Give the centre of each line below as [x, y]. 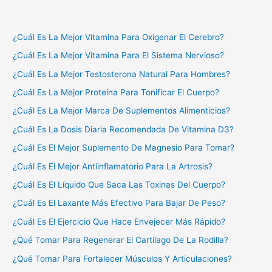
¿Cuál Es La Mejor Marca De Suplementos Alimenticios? [122, 111]
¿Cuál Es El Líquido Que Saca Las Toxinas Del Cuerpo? [119, 184]
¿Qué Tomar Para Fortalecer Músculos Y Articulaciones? [123, 258]
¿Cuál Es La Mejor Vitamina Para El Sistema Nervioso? [119, 56]
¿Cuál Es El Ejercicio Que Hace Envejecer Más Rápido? [119, 221]
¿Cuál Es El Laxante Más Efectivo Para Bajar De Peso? [119, 203]
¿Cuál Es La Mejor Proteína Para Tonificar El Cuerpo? [116, 92]
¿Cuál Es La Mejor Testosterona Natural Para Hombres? [122, 74]
